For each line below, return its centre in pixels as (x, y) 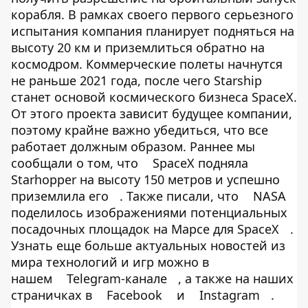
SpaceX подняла (200, 163)
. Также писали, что (179, 196)
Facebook (134, 295)
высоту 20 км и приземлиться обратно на (138, 47)
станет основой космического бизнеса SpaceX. (154, 97)
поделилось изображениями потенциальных (149, 212)
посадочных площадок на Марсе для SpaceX (145, 229)
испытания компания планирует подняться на (153, 31)
